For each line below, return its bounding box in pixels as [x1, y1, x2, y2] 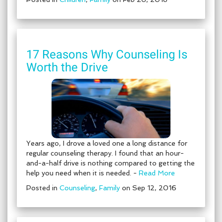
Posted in [26, 184, 59, 192]
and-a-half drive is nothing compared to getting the [26, 159, 195, 167]
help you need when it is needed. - [26, 169, 139, 177]
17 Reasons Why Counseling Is [26, 48, 187, 61]
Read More [139, 169, 175, 177]
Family [99, 184, 120, 192]
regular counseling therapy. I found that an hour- [26, 149, 184, 157]
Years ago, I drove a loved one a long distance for [26, 139, 187, 147]
